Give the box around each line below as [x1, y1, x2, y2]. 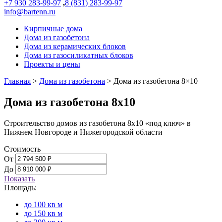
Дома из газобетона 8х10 [4, 95, 135, 109]
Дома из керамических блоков [24, 42, 126, 51]
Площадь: [4, 183, 37, 192]
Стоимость [4, 144, 41, 153]
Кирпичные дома [24, 24, 82, 33]
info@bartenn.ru [4, 7, 55, 16]
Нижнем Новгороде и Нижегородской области [4, 127, 163, 136]
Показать [4, 174, 35, 183]
